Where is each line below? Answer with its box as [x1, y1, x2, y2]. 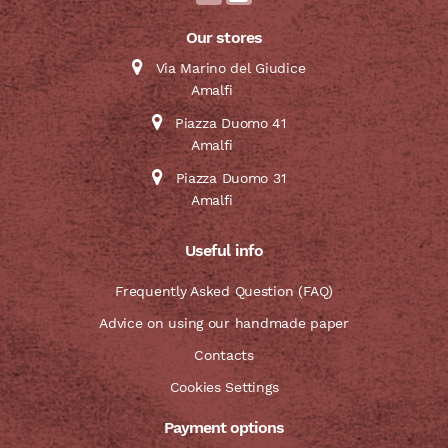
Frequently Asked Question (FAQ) [115, 282, 333, 299]
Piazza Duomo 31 [175, 169, 286, 186]
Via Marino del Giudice [155, 60, 306, 77]
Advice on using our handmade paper [99, 314, 349, 331]
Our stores [186, 27, 262, 47]
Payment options [163, 417, 285, 437]
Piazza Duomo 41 [175, 115, 286, 132]
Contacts [194, 346, 254, 363]
